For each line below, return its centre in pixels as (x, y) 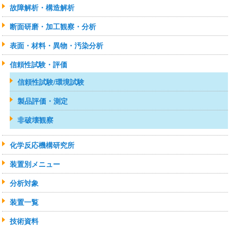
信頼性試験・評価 (39, 64)
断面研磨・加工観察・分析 (53, 26)
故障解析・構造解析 (42, 7)
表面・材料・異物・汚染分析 (57, 45)
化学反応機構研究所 (42, 145)
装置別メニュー (35, 164)
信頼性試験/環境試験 (51, 82)
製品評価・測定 (43, 101)
